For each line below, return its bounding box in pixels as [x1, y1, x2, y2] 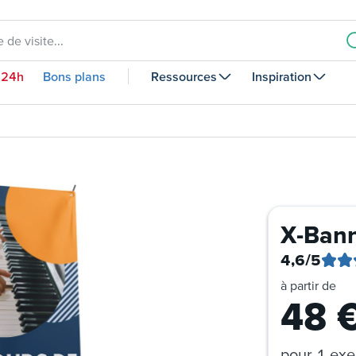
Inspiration [252, 69, 311, 83]
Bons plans [43, 69, 106, 83]
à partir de [281, 278, 336, 292]
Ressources [151, 69, 217, 83]
